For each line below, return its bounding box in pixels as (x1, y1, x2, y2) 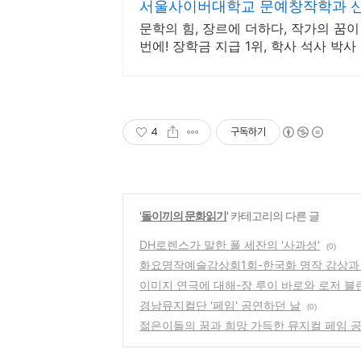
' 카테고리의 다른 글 (226, 209, 319, 223)
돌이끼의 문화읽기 (141, 209, 226, 223)
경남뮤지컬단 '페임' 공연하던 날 (139, 298, 301, 313)
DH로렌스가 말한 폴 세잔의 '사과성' (139, 238, 320, 252)
